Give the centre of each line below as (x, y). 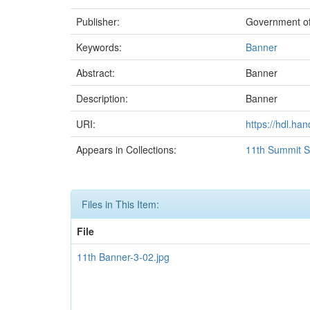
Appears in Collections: (126, 149)
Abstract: (97, 72)
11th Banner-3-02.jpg (123, 256)
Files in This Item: (120, 204)
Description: (103, 98)
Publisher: (99, 21)
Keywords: (100, 47)
